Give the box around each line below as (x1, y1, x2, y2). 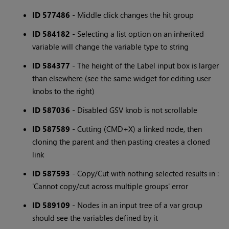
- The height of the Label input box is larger (70, 60, 219, 71)
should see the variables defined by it (32, 213, 158, 223)
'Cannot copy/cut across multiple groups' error (32, 181, 189, 192)
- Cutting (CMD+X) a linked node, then (70, 124, 202, 134)
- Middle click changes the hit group (70, 10, 194, 20)
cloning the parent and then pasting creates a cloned (32, 136, 211, 147)
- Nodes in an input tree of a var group (70, 200, 203, 211)
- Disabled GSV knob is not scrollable (70, 105, 198, 116)
